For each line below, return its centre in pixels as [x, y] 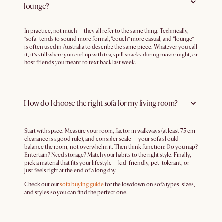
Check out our [42, 185]
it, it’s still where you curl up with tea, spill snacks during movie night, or [111, 55]
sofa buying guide [82, 185]
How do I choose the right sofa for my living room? [101, 103]
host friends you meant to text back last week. [80, 63]
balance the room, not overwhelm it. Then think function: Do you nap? [111, 147]
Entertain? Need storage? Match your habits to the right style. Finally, [108, 155]
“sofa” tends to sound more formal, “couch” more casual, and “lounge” [109, 39]
